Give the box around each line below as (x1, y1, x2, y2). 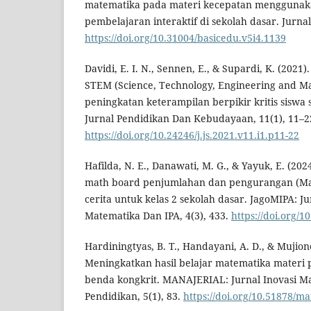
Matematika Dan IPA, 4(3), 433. (85, 209, 231, 223)
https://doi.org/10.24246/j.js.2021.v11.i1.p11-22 (85, 128, 299, 142)
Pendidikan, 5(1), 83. (85, 289, 183, 303)
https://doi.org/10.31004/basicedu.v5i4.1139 (85, 31, 286, 45)
